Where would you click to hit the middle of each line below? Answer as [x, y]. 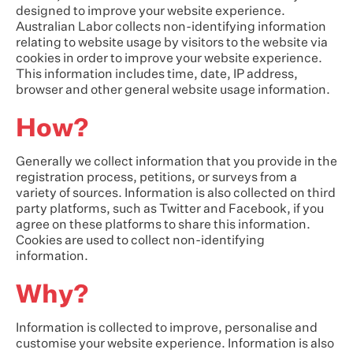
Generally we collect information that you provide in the [176, 162]
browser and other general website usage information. [173, 91]
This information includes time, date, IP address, [157, 75]
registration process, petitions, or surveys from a [156, 178]
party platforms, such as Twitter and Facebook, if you [170, 210]
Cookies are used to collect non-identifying [140, 241]
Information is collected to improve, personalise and [167, 329]
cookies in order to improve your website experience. [169, 59]
